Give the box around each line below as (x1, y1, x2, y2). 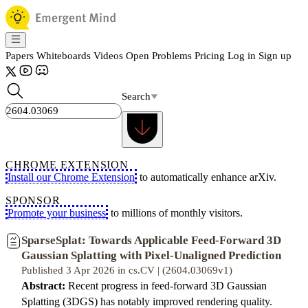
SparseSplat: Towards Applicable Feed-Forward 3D (21, 234, 281, 247)
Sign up (258, 50, 291, 61)
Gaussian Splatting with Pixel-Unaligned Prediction (21, 249, 281, 262)
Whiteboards (36, 50, 91, 61)
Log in (228, 50, 256, 61)
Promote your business (8, 207, 106, 219)
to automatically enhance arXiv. (137, 171, 276, 183)
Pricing (195, 50, 225, 61)
